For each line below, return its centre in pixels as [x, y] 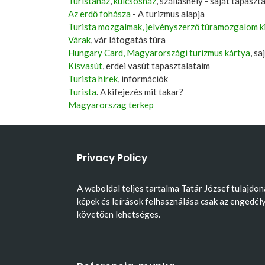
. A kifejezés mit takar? [140, 92]
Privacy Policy [112, 158]
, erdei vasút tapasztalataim [156, 66]
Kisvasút [85, 66]
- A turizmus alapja [168, 14]
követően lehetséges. [119, 214]
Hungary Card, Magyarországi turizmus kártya [159, 53]
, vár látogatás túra [128, 40]
